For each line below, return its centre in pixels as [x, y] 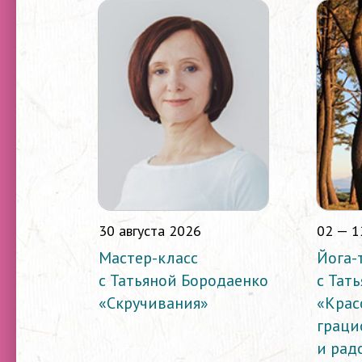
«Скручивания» [154, 303]
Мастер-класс [148, 258]
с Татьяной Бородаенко [183, 281]
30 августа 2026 [150, 231]
